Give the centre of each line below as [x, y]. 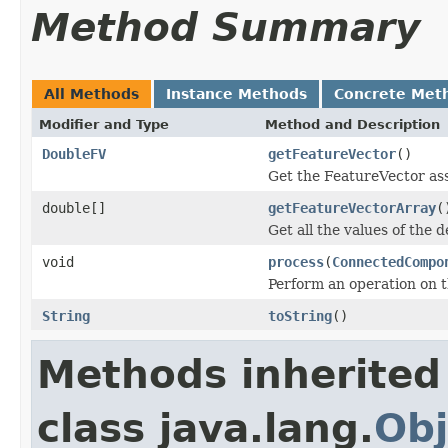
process [296, 261]
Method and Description [352, 124]
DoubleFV [74, 153]
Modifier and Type [104, 124]
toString [300, 315]
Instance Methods [236, 93]
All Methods [91, 93]
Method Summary [225, 27]
